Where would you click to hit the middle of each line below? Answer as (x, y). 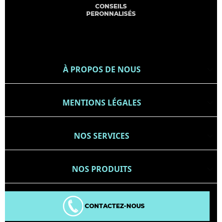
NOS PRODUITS (102, 169)
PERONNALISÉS (111, 14)
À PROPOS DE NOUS (102, 70)
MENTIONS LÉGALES (102, 103)
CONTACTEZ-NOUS (114, 206)
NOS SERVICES (102, 136)
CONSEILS (111, 6)
